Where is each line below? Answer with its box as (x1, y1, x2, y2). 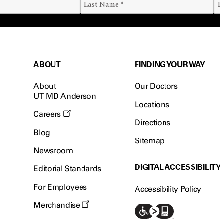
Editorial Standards (33, 164, 102, 173)
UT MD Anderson (33, 91, 96, 101)
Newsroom (33, 146, 73, 155)
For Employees (33, 182, 87, 192)
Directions (135, 118, 171, 127)
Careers (33, 110, 63, 119)
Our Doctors (135, 82, 178, 91)
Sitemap (135, 136, 165, 145)
